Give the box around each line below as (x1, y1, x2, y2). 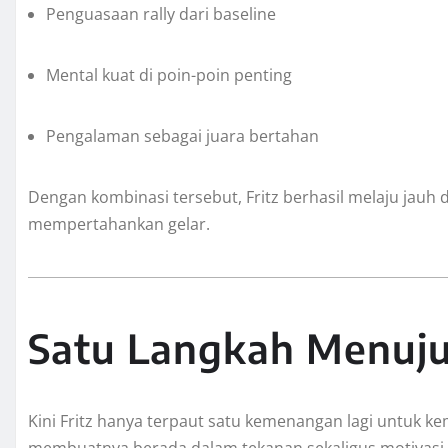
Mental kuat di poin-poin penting (46, 64, 292, 87)
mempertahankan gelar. (28, 213, 210, 236)
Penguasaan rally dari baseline (46, 3, 276, 26)
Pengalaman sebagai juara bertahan (46, 125, 319, 148)
